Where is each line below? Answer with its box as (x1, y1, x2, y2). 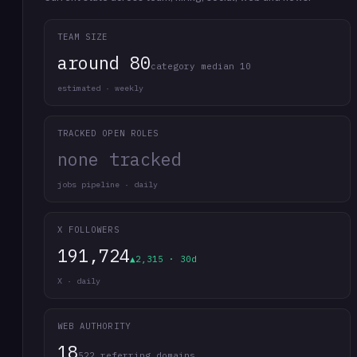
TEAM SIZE (57, 31, 108, 42)
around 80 (57, 51, 151, 74)
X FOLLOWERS (57, 224, 120, 235)
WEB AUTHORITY (57, 320, 131, 331)
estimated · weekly (57, 83, 143, 93)
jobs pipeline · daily (57, 179, 158, 190)
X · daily (57, 276, 100, 286)
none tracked (57, 147, 182, 171)
